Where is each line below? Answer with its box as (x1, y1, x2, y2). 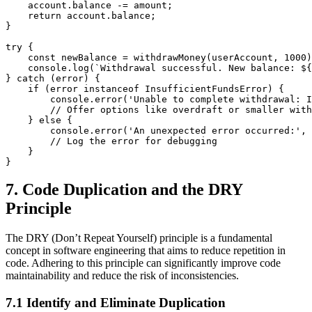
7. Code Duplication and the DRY (6, 180, 242, 199)
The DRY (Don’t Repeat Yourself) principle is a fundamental (6, 232, 272, 244)
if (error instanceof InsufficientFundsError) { (6, 83, 284, 94)
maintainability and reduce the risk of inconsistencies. (6, 270, 239, 282)
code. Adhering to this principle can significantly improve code (6, 257, 281, 270)
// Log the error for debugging (6, 135, 217, 146)
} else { (6, 114, 72, 125)
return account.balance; (6, 10, 156, 21)
